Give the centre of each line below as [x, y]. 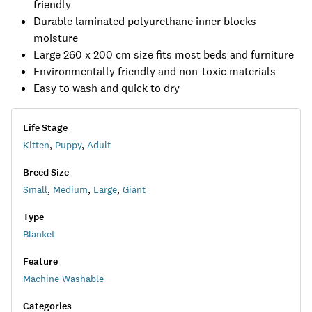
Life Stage [45, 128]
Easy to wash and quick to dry [107, 88]
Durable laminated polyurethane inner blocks [145, 21]
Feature [40, 262]
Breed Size [46, 172]
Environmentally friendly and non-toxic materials [155, 71]
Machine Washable [63, 279]
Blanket [39, 234]
